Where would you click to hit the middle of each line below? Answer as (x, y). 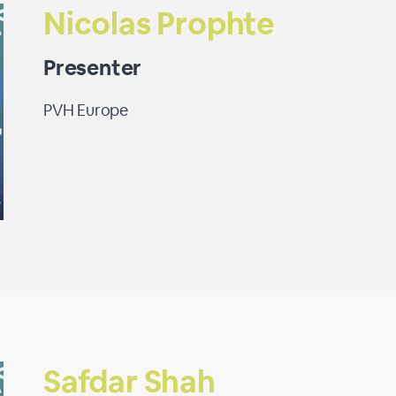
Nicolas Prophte (159, 23)
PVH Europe (86, 110)
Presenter (93, 68)
